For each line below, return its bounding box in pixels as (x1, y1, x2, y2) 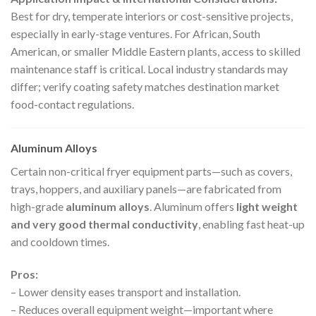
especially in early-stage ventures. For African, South (11, 27, 260, 41)
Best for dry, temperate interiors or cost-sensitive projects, (11, 9, 293, 23)
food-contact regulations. (11, 97, 134, 111)
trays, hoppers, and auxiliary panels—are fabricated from (11, 182, 281, 196)
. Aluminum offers (150, 200, 236, 214)
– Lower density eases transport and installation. (11, 284, 241, 298)
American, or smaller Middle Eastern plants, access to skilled (11, 44, 300, 59)
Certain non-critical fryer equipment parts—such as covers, (11, 164, 292, 178)
